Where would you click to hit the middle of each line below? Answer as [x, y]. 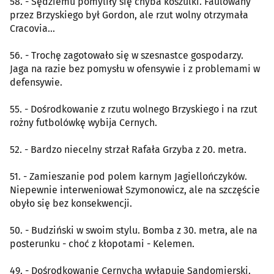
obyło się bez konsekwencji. [71, 203]
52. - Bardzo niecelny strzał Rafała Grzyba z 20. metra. [128, 149]
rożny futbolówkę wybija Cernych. [83, 122]
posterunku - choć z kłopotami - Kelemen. [102, 243]
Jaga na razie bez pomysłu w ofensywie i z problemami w [135, 68]
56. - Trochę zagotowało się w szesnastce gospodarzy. [127, 55]
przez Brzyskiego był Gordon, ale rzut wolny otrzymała [129, 15]
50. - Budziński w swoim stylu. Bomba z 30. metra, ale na [134, 230]
